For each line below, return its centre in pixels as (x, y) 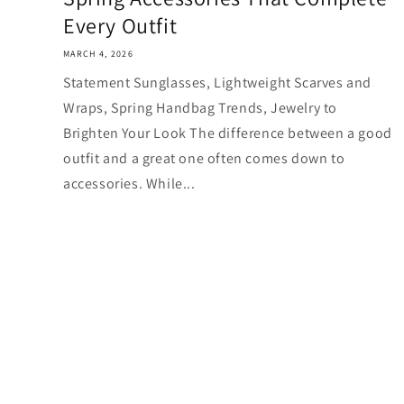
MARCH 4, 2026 (98, 53)
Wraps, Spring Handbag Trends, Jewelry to (201, 107)
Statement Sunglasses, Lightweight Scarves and (218, 82)
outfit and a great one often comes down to (204, 158)
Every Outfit (120, 25)
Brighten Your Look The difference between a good (228, 133)
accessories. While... (129, 183)
